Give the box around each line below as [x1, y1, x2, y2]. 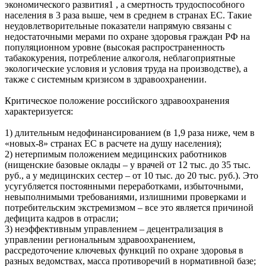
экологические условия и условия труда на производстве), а [5, 63, 248, 74]
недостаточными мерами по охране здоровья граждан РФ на [5, 31, 250, 42]
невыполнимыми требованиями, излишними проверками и [5, 191, 246, 202]
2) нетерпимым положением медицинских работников [5, 148, 227, 159]
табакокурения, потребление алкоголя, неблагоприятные [5, 52, 235, 63]
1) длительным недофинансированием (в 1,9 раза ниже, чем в [5, 127, 255, 138]
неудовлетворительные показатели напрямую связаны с [5, 20, 232, 31]
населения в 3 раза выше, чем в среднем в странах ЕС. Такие [5, 9, 252, 20]
